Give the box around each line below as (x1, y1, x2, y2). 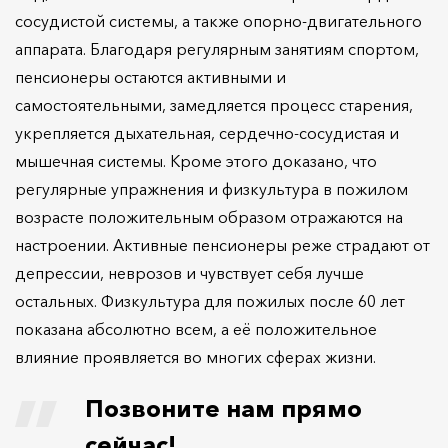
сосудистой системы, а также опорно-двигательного (15, 10, 422, 31)
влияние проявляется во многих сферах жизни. (15, 346, 376, 367)
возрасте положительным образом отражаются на (15, 206, 403, 227)
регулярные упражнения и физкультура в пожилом (15, 178, 408, 199)
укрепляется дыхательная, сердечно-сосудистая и (15, 122, 399, 143)
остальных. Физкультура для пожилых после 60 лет (15, 290, 405, 311)
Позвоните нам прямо (85, 393, 362, 423)
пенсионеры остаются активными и (15, 66, 286, 87)
